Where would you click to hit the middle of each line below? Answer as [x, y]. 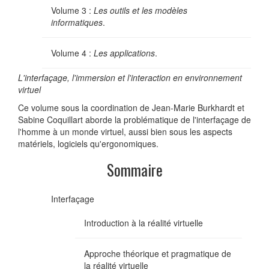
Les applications [124, 53]
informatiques [77, 22]
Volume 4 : [72, 53]
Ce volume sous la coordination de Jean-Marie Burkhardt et [131, 107]
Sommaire [134, 169]
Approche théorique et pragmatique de [158, 253]
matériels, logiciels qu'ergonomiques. [88, 143]
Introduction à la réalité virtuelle [144, 222]
